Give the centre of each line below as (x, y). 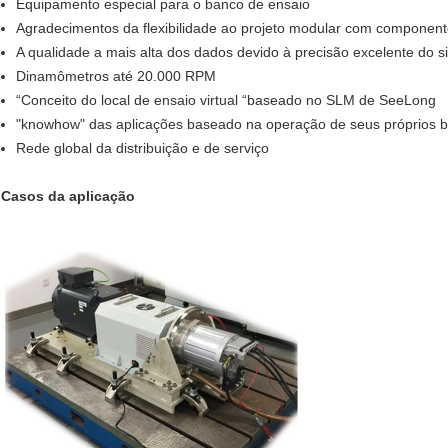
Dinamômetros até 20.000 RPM (116, 76)
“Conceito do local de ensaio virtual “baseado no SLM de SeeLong (226, 100)
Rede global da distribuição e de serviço (142, 148)
